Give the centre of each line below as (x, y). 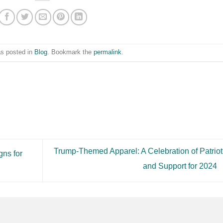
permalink (107, 52)
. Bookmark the (70, 52)
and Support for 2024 (181, 166)
